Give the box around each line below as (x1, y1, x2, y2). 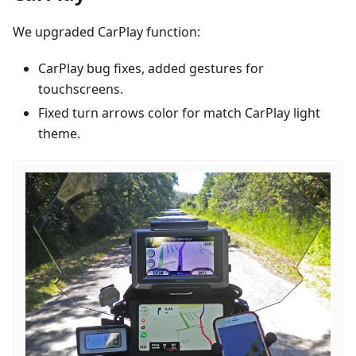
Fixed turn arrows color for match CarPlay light (38, 103, 320, 122)
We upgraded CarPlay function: (13, 22, 200, 41)
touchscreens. (38, 79, 123, 98)
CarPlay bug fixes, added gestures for (38, 59, 264, 77)
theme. (38, 124, 80, 142)
